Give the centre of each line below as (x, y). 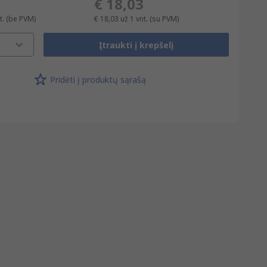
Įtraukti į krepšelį (136, 45)
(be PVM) (21, 19)
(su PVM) (164, 19)
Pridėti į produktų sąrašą (98, 79)
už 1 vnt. (134, 19)
